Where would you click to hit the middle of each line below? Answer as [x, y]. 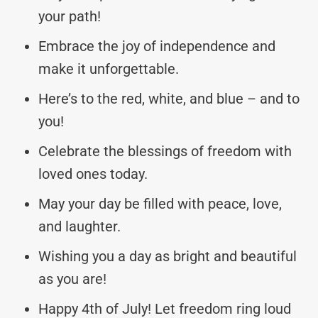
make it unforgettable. [109, 68]
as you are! [72, 279]
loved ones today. [93, 174]
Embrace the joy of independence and [157, 46]
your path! [70, 16]
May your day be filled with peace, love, [160, 203]
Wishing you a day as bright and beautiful [168, 256]
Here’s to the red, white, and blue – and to [169, 98]
